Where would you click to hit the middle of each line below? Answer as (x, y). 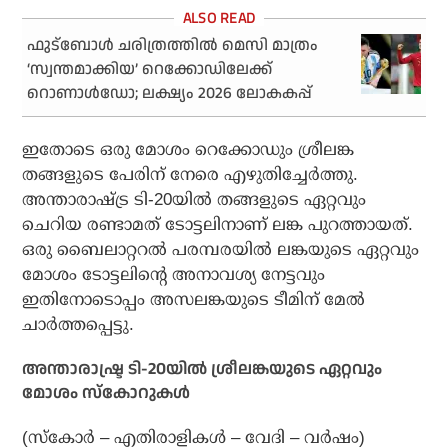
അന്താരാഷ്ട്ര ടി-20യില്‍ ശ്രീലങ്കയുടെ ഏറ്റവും (202, 369)
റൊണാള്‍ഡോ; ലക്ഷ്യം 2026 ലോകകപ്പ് (170, 94)
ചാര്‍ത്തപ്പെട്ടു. (78, 325)
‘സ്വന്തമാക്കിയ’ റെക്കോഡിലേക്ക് (150, 70)
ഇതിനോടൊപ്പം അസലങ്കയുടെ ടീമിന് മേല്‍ (194, 300)
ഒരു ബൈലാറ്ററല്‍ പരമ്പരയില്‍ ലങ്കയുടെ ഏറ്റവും (221, 250)
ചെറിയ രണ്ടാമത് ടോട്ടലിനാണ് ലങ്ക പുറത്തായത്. (218, 225)
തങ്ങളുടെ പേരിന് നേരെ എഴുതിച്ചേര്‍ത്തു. (190, 175)
